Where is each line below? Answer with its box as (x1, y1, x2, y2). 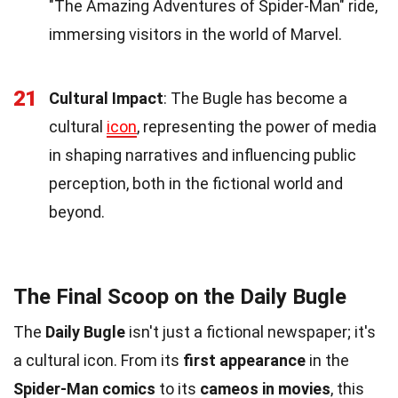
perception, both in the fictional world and (49, 173, 343, 193)
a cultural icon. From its (13, 350, 183, 370)
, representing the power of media (137, 116, 377, 136)
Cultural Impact (49, 88, 163, 107)
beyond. (49, 202, 105, 221)
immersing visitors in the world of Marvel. (49, 24, 342, 44)
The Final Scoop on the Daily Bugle (13, 283, 346, 309)
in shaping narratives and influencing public (49, 145, 356, 164)
